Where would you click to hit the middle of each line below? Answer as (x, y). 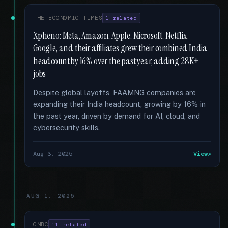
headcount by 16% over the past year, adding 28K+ (116, 61)
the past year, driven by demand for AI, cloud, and (117, 116)
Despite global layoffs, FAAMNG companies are (115, 92)
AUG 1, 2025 (51, 196)
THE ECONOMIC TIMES (68, 18)
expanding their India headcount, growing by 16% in (119, 104)
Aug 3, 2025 (53, 154)
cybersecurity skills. (66, 127)
